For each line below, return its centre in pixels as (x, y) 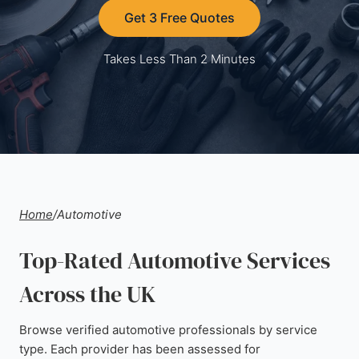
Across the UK (87, 294)
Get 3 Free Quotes (179, 18)
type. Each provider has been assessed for (140, 349)
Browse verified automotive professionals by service (168, 330)
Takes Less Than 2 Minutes (179, 59)
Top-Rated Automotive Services (175, 260)
